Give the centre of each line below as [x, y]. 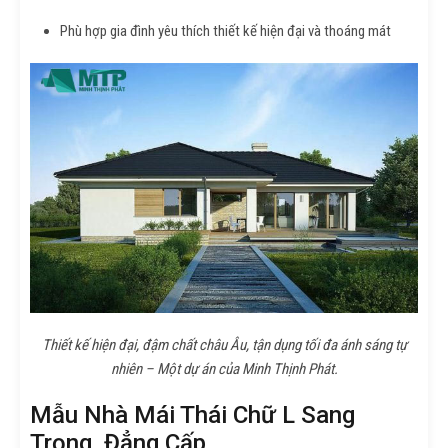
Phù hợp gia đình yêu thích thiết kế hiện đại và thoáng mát [225, 30]
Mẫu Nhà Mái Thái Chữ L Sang [192, 414]
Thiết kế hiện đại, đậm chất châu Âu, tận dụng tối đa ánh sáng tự [224, 344]
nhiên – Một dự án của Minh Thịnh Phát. [224, 368]
